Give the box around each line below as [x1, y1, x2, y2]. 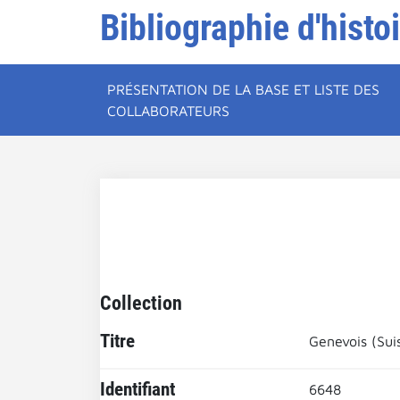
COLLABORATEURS [107, 103, 229, 119]
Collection [100, 291, 182, 314]
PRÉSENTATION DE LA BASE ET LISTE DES [107, 81, 379, 97]
